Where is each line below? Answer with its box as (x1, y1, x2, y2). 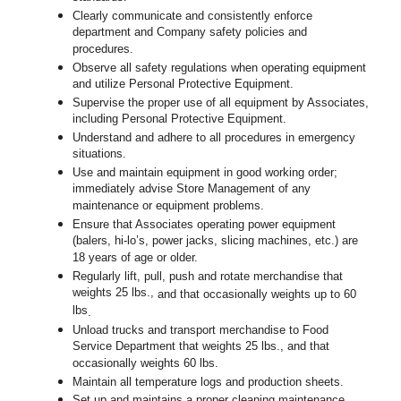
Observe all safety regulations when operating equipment (73, 61, 367, 75)
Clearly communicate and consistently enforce (73, 9, 313, 23)
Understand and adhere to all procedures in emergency (73, 131, 356, 145)
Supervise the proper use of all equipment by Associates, (73, 96, 370, 110)
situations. (73, 147, 127, 163)
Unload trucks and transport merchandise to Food (73, 323, 329, 337)
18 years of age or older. (73, 251, 199, 267)
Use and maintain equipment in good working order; (73, 166, 338, 180)
